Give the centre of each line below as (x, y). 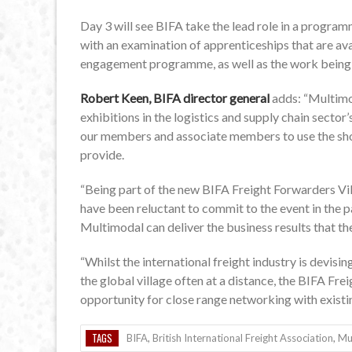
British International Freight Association (243, 338)
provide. (102, 155)
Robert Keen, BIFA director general (175, 98)
